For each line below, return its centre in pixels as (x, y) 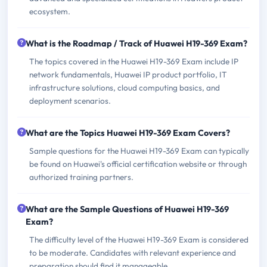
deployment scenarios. (70, 100)
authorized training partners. (81, 177)
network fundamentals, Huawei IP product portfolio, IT (128, 74)
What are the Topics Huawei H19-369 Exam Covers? (128, 133)
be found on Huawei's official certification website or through (138, 164)
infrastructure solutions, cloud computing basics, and (125, 87)
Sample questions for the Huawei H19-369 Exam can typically (139, 150)
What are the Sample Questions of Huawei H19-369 (127, 209)
